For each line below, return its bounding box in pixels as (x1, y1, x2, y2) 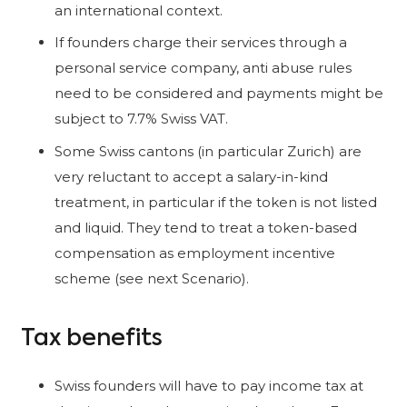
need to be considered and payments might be (55, 84, 383, 103)
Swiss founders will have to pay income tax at (55, 376, 363, 394)
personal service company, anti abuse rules (55, 59, 352, 77)
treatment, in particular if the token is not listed (55, 193, 377, 211)
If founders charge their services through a (55, 34, 347, 52)
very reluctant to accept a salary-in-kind (55, 167, 328, 185)
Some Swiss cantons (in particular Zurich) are (55, 142, 362, 160)
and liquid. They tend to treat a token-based (55, 218, 357, 236)
